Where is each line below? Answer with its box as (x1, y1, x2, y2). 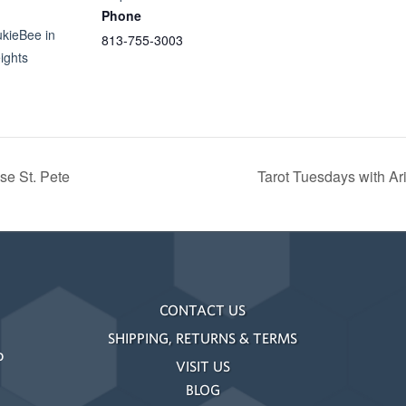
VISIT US (175, 358, 230, 375)
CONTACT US (159, 302, 246, 319)
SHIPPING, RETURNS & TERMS (108, 330, 298, 347)
